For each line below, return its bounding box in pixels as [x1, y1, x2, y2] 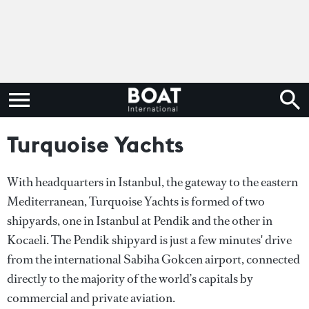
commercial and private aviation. [7, 290, 175, 306]
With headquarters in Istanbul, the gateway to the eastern [7, 174, 298, 190]
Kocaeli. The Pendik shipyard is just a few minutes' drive [7, 232, 292, 248]
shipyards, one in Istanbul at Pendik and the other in [7, 212, 272, 229]
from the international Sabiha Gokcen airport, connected [7, 251, 300, 268]
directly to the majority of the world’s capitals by [7, 270, 253, 287]
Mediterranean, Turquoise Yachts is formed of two [7, 193, 265, 210]
